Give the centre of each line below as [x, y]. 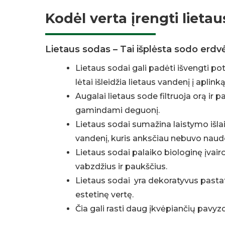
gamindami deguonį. [118, 110]
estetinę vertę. [105, 195]
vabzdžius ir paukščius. [122, 167]
